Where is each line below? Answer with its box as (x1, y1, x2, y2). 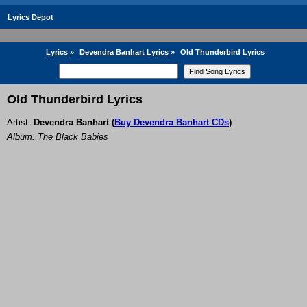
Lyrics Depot (8, 13, 53, 21)
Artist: (7, 117, 34, 128)
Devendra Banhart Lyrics (79, 48, 169, 56)
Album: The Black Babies (7, 132, 108, 143)
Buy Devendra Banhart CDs (114, 117, 229, 128)
